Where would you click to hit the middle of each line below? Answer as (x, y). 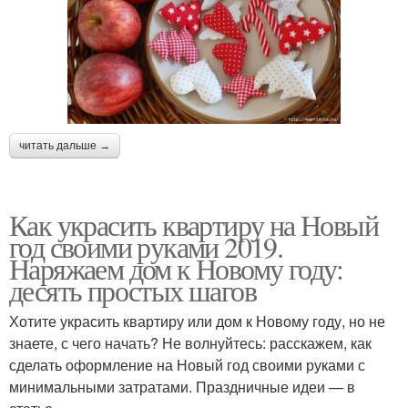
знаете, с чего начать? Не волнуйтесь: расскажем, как (190, 343)
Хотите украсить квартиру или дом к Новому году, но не (197, 321)
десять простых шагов (133, 291)
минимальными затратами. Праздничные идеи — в (182, 387)
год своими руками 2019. (146, 247)
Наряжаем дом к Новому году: (176, 269)
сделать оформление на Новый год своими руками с (187, 365)
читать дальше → (65, 146)
